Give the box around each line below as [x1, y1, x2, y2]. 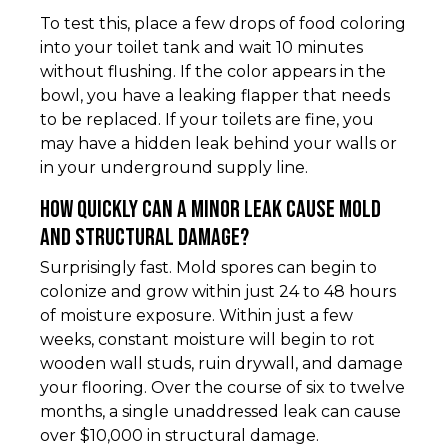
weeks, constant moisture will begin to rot [40, 330, 375, 350]
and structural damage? [40, 223, 249, 253]
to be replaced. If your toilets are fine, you [40, 110, 374, 130]
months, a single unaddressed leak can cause [40, 402, 401, 422]
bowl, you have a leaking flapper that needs [40, 86, 390, 106]
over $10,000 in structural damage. [40, 426, 319, 446]
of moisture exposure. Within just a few [40, 306, 353, 326]
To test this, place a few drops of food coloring [40, 14, 406, 34]
